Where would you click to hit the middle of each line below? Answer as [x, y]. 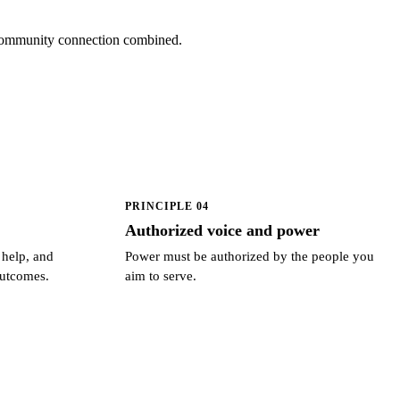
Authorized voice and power [222, 230]
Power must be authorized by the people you [250, 255]
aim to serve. [161, 275]
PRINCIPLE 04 [167, 206]
